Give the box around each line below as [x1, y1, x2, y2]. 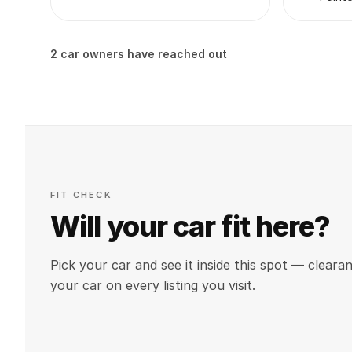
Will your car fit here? [50, 209, 331, 244]
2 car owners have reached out [50, 47, 227, 60]
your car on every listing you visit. [50, 277, 255, 293]
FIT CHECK [50, 189, 112, 200]
